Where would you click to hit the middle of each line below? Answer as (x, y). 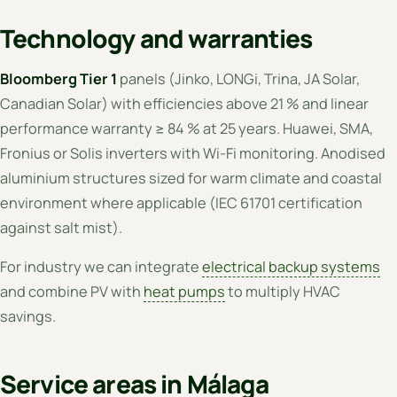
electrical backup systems (291, 267)
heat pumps (184, 292)
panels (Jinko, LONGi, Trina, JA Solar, (238, 79)
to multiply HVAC (283, 292)
